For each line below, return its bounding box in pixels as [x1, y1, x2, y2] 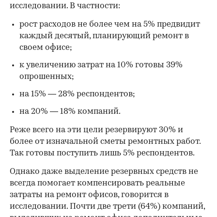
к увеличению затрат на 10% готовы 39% [19, 61, 183, 69]
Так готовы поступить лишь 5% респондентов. [10, 149, 195, 157]
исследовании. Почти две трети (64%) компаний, [10, 202, 205, 211]
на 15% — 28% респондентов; [19, 90, 135, 98]
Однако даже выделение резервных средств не [10, 167, 198, 176]
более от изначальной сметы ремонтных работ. [10, 137, 201, 146]
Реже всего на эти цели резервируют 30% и [10, 125, 183, 134]
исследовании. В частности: [10, 1, 120, 10]
